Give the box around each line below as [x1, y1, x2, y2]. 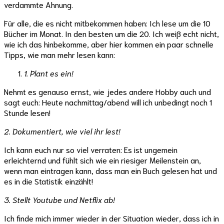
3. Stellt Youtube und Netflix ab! [4, 194, 115, 205]
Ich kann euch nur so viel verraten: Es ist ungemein [4, 144, 177, 155]
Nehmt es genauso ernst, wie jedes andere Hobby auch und [4, 86, 211, 97]
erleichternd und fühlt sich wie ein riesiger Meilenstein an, [4, 154, 201, 165]
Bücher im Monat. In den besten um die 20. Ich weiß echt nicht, [4, 28, 219, 39]
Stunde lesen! [4, 107, 50, 118]
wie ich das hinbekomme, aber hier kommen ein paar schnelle [4, 38, 213, 49]
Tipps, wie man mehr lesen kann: [4, 49, 115, 60]
